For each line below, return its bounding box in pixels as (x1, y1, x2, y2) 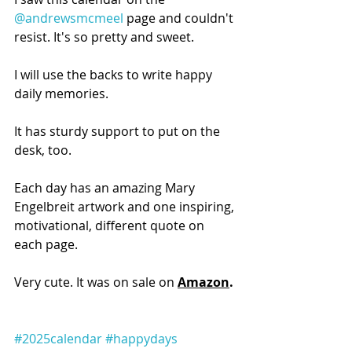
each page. (14, 235, 78, 253)
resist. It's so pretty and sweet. (14, 27, 194, 46)
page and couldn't (123, 9, 236, 27)
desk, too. (14, 141, 71, 159)
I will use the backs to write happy (14, 65, 215, 83)
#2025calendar (14, 329, 102, 347)
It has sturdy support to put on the (14, 122, 223, 140)
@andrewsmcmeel (14, 9, 123, 27)
